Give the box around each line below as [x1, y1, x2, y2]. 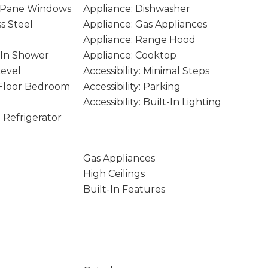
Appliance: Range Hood [83, 34, 196, 45]
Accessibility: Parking [83, 81, 181, 92]
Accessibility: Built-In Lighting [83, 96, 221, 108]
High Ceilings [83, 168, 145, 179]
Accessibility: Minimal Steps [83, 65, 209, 77]
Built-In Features [83, 184, 165, 195]
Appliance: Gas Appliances [83, 19, 207, 30]
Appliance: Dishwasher [83, 3, 190, 14]
